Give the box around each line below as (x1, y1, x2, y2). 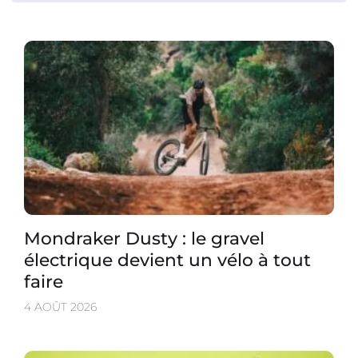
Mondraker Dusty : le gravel (24, 228, 265, 249)
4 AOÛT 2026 (24, 300, 97, 315)
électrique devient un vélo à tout (24, 249, 311, 271)
